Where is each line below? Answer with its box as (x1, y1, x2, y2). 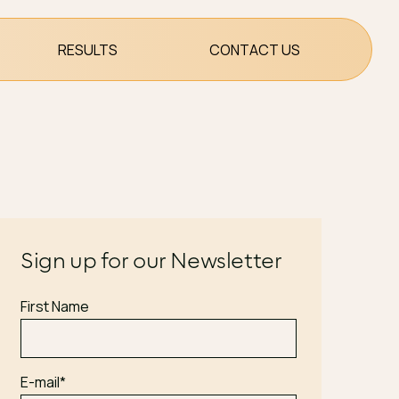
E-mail (20, 372, 60, 392)
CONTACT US (209, 39, 300, 60)
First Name (20, 297, 89, 316)
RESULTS (58, 39, 118, 60)
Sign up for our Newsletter (20, 245, 282, 274)
